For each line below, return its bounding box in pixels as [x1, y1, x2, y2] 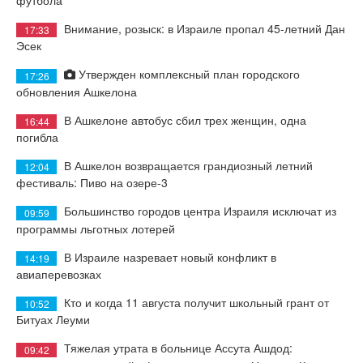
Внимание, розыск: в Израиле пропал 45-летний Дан [64, 20, 345, 37]
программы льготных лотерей [16, 220, 175, 237]
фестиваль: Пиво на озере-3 [16, 174, 168, 191]
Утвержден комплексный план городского [75, 66, 300, 83]
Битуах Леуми [16, 311, 90, 328]
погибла [16, 129, 58, 146]
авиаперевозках [16, 266, 101, 283]
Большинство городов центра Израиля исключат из [64, 203, 336, 220]
